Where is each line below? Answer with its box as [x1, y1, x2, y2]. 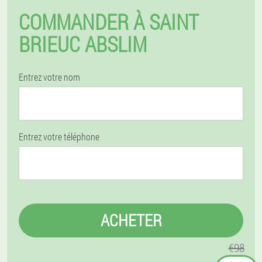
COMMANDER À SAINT [19, 8, 199, 36]
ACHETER [100, 209, 162, 231]
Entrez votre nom [19, 71, 80, 83]
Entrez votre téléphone [19, 130, 99, 143]
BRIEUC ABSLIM [19, 30, 147, 58]
